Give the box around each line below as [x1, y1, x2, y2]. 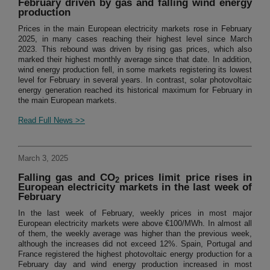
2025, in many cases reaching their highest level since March [18, 34, 252, 44]
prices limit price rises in [119, 172, 252, 184]
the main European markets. [18, 96, 117, 105]
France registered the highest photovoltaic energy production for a [18, 250, 252, 259]
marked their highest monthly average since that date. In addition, [18, 55, 252, 64]
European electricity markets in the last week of [18, 181, 252, 193]
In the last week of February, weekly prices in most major [18, 209, 252, 218]
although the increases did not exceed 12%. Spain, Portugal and [18, 239, 252, 249]
